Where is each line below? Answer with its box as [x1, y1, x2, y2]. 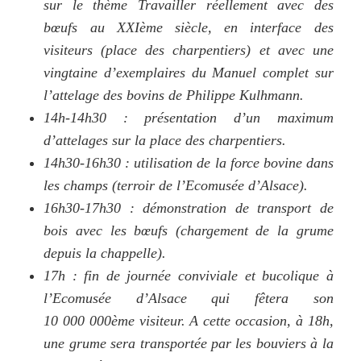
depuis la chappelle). [44, 244, 167, 261]
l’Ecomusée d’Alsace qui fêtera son [44, 289, 334, 306]
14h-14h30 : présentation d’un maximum [44, 109, 334, 126]
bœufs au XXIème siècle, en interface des [44, 19, 334, 35]
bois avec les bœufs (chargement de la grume [44, 222, 334, 239]
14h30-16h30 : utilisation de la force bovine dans [44, 154, 334, 171]
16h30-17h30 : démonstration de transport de [44, 199, 334, 216]
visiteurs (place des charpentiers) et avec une [44, 41, 334, 58]
